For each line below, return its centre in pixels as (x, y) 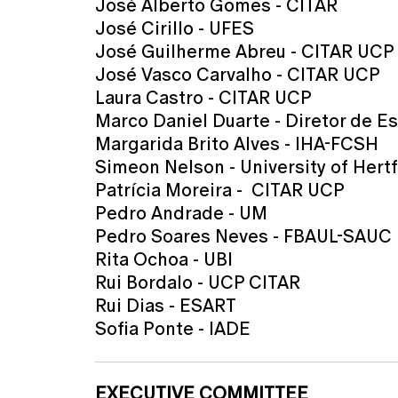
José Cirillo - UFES (175, 28)
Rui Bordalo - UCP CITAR (198, 283)
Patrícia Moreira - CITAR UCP (220, 190)
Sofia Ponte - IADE (173, 329)
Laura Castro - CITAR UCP (203, 98)
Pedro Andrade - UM (181, 213)
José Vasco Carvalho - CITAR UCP (238, 75)
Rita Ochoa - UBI (164, 259)
